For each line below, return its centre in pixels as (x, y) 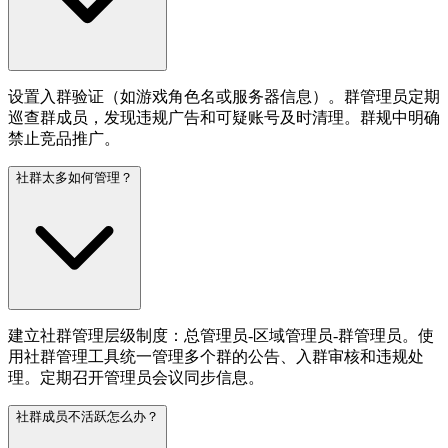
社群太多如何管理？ (74, 177)
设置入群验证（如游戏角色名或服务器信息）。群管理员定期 (224, 96)
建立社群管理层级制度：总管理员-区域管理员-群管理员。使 (221, 335)
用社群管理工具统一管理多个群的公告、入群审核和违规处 (216, 356)
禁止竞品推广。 (64, 138)
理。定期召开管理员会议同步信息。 (136, 377)
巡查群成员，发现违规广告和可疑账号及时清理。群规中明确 (224, 117)
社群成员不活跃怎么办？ (87, 416)
